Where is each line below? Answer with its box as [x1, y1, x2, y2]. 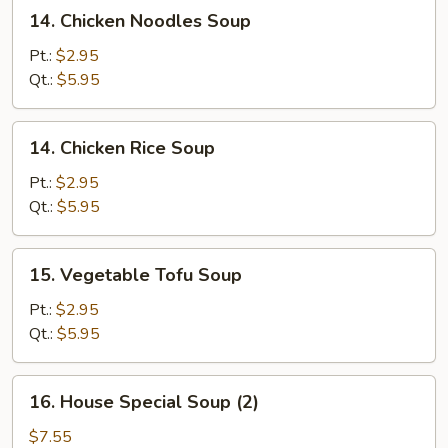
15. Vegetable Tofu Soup [29, 262, 242, 287]
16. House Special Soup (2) [29, 389, 259, 414]
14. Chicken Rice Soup [29, 135, 215, 160]
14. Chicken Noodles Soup [29, 8, 251, 33]
